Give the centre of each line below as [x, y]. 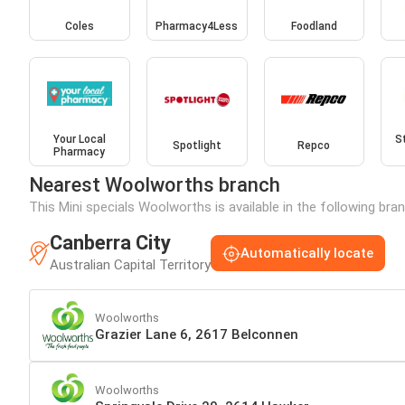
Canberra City [110, 243]
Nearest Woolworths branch [155, 185]
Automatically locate [307, 254]
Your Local [79, 140]
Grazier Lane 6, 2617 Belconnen [197, 334]
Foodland [314, 26]
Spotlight [197, 146]
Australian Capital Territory [130, 265]
